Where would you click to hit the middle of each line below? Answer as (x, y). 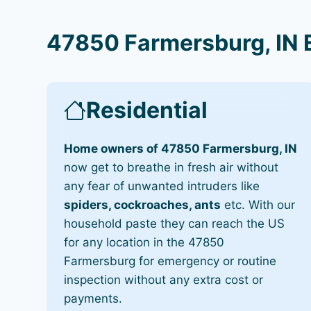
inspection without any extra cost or (164, 280)
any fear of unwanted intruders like (162, 186)
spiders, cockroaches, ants (143, 205)
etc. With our (258, 205)
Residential (147, 110)
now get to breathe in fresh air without (171, 167)
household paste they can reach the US (175, 224)
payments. (93, 299)
